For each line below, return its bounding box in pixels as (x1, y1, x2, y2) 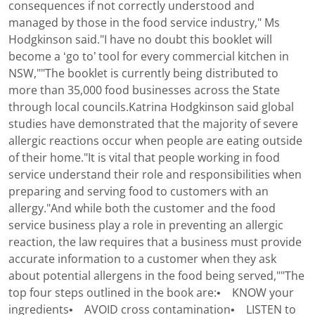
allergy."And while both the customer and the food (8, 202, 276, 215)
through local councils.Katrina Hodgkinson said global (8, 101, 294, 114)
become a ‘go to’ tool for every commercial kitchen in (8, 51, 289, 63)
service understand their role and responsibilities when (8, 169, 302, 181)
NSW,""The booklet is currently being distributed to (8, 67, 278, 80)
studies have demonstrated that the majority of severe (8, 118, 298, 131)
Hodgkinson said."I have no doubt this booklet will (8, 34, 272, 46)
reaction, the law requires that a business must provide (8, 236, 302, 249)
